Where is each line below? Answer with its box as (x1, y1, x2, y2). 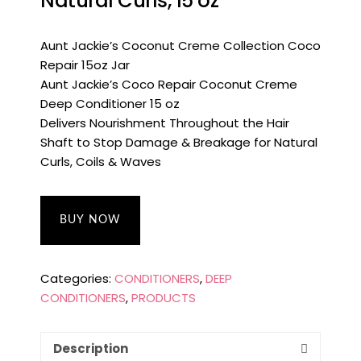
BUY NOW (60, 214, 121, 226)
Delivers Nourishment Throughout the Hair (40, 114, 289, 131)
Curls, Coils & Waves (40, 153, 161, 170)
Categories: (40, 270, 114, 287)
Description (53, 339, 128, 357)
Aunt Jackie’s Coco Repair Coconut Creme (40, 76, 297, 93)
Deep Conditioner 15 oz (40, 95, 180, 112)
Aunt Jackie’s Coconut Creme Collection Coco (40, 37, 321, 54)
